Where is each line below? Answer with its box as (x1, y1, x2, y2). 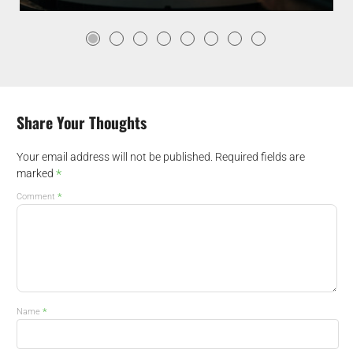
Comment (16, 191, 58, 202)
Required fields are (214, 150, 305, 163)
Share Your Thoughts (16, 110, 147, 134)
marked (16, 166, 56, 180)
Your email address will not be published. (16, 150, 213, 163)
